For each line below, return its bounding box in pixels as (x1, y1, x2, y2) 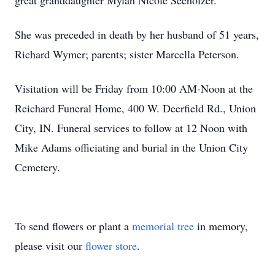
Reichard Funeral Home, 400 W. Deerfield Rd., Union (15, 101, 256, 115)
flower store (85, 238, 137, 253)
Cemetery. (15, 160, 64, 174)
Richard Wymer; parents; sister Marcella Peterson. (15, 47, 239, 61)
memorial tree (132, 219, 194, 233)
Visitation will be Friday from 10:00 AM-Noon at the (15, 81, 253, 96)
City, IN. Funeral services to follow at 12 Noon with (15, 120, 247, 135)
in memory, (194, 219, 248, 233)
